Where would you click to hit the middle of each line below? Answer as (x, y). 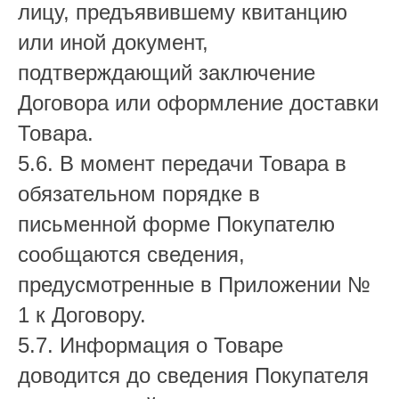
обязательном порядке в (139, 194)
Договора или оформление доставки (198, 103)
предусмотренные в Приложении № (194, 285)
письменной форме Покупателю (176, 224)
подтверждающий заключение (167, 73)
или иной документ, (113, 42)
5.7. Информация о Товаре (151, 345)
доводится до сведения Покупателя (193, 375)
